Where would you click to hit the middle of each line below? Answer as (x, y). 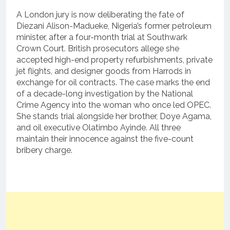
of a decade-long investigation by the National (105, 93)
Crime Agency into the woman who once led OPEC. (114, 105)
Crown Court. (41, 48)
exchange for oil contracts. (67, 82)
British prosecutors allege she (123, 48)
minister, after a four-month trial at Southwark (102, 37)
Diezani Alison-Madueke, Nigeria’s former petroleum (114, 26)
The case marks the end (164, 82)
